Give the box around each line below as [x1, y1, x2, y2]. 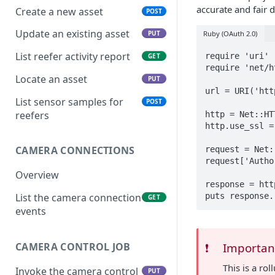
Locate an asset [15, 72, 87, 86]
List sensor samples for [15, 95, 123, 109]
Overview [15, 168, 59, 182]
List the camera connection [15, 191, 141, 205]
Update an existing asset [15, 27, 130, 41]
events [15, 204, 46, 219]
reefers [15, 108, 49, 122]
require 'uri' [204, 50, 269, 61]
